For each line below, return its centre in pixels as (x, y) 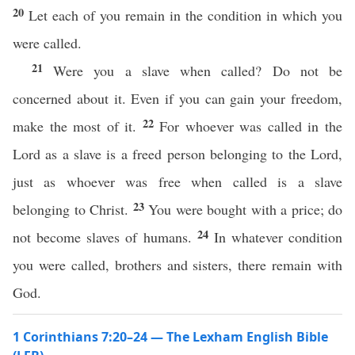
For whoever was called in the (251, 126)
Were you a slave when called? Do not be (198, 71)
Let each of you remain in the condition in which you (185, 15)
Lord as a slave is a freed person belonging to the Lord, (177, 154)
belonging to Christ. (73, 209)
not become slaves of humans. (105, 237)
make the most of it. (78, 126)
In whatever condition (278, 237)
